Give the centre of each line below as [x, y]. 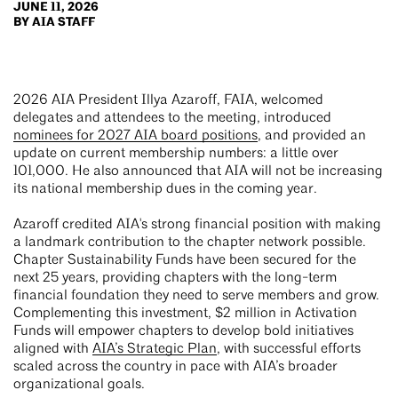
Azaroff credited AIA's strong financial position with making [197, 225]
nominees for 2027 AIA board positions [135, 136]
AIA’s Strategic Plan [155, 350]
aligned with [53, 350]
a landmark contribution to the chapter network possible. [190, 243]
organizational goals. [79, 385]
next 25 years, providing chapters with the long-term [175, 279]
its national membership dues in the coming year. [167, 190]
